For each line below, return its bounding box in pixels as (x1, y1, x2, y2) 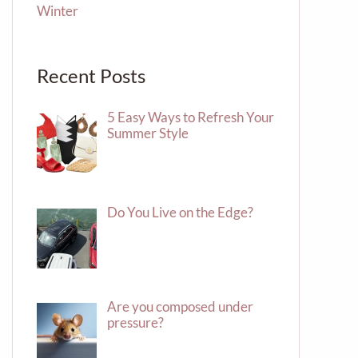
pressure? (106, 313, 164, 331)
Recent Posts (37, 64, 145, 88)
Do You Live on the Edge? (106, 203, 253, 221)
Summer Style (106, 125, 189, 142)
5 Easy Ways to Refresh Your (106, 109, 274, 126)
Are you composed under (106, 297, 253, 315)
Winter (37, 2, 78, 19)
